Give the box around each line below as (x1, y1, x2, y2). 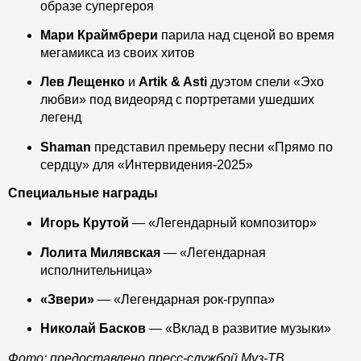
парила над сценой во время (158, 28, 334, 43)
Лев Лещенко (40, 75, 125, 89)
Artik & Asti (139, 75, 207, 89)
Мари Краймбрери (40, 28, 158, 43)
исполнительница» (40, 263, 152, 277)
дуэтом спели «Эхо (207, 75, 324, 89)
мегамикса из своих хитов (40, 46, 195, 60)
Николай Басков (40, 322, 146, 336)
